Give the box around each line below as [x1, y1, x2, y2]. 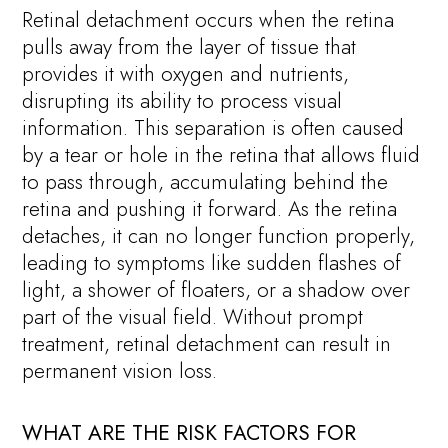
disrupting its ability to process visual [22, 85, 343, 116]
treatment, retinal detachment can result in [22, 328, 392, 359]
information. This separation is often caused [22, 112, 405, 143]
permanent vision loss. [22, 355, 218, 386]
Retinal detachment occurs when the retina [22, 4, 395, 35]
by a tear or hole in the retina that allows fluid [22, 139, 421, 170]
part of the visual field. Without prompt [22, 301, 364, 332]
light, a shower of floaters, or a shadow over [22, 274, 411, 305]
